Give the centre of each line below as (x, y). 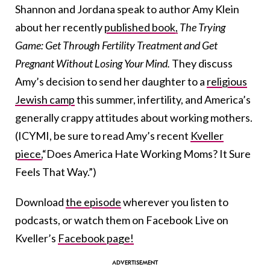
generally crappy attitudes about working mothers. (134, 117)
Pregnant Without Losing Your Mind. (93, 63)
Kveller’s (36, 238)
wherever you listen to (175, 202)
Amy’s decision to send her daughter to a (111, 81)
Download (40, 202)
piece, (29, 153)
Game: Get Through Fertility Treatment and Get (116, 45)
